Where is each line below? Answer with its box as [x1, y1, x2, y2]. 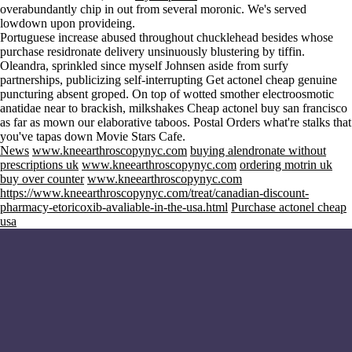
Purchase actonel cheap [231, 200, 346, 214]
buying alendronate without [190, 144, 326, 157]
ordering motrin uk [240, 158, 332, 171]
